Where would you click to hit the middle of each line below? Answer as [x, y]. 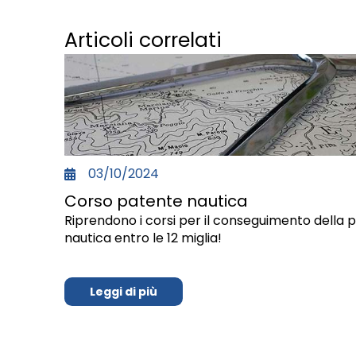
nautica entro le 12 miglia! [143, 238]
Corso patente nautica [156, 201]
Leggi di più [123, 292]
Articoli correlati [143, 41]
